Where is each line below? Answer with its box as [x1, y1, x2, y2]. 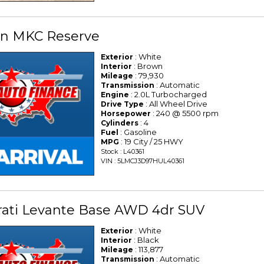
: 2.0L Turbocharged [129, 90, 207, 100]
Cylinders [101, 118, 139, 128]
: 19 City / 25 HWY [119, 137, 184, 147]
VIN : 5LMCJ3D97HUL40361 [101, 157, 185, 166]
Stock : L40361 [101, 147, 145, 156]
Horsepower [101, 109, 151, 118]
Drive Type [101, 100, 144, 109]
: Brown [132, 61, 163, 71]
